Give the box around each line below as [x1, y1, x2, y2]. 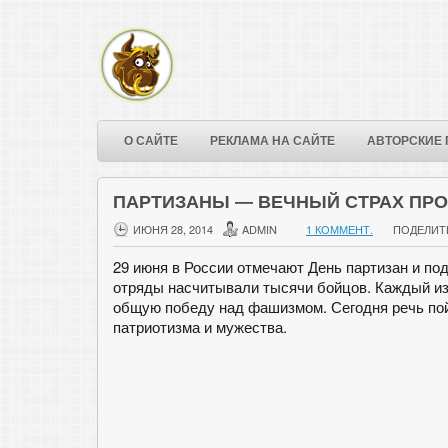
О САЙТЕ [124, 134, 178, 148]
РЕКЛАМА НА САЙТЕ [210, 134, 335, 148]
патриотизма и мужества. [113, 316, 287, 337]
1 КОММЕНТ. [306, 221, 373, 237]
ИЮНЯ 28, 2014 [133, 221, 213, 237]
